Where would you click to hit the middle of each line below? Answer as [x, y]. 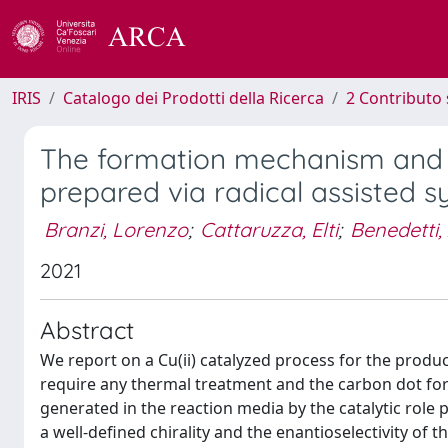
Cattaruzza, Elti [269, 229]
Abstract [87, 330]
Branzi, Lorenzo [116, 229]
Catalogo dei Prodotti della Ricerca [193, 98]
